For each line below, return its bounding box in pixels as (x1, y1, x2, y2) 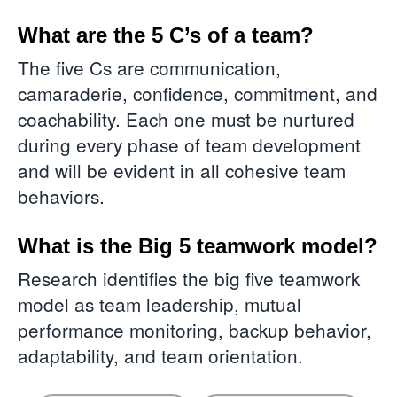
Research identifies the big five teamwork (18, 265, 360, 292)
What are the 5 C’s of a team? (18, 22, 314, 47)
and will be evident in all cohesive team (18, 156, 346, 183)
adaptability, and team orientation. (18, 342, 303, 370)
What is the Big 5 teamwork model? (18, 234, 378, 259)
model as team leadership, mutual (18, 291, 301, 318)
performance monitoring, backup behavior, (18, 316, 371, 344)
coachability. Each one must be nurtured (18, 105, 354, 132)
